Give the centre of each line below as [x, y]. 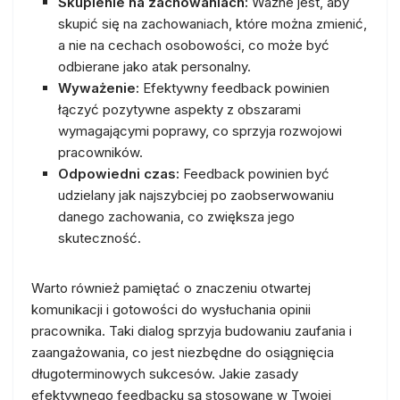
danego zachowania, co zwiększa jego [176, 216]
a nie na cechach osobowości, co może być [194, 45]
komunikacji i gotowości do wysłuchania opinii [171, 309]
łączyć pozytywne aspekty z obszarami [179, 109]
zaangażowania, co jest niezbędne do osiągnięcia [183, 352]
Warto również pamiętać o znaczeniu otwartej [171, 287]
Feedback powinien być [254, 173]
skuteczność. [100, 237]
